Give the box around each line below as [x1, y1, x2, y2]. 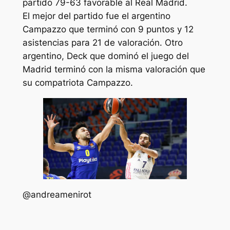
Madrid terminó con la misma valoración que [22, 64, 205, 75]
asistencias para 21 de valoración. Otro [22, 37, 183, 48]
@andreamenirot [22, 189, 91, 200]
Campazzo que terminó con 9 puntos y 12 [22, 24, 194, 35]
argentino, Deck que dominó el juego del [22, 51, 189, 62]
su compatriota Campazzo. [22, 78, 133, 88]
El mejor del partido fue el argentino [22, 11, 170, 22]
